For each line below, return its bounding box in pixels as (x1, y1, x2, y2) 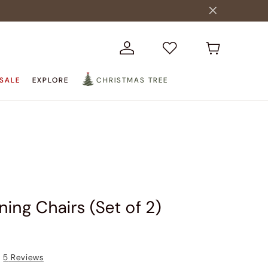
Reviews (11, 252, 44, 263)
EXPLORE (32, 75, 69, 85)
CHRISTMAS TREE (96, 75, 168, 85)
